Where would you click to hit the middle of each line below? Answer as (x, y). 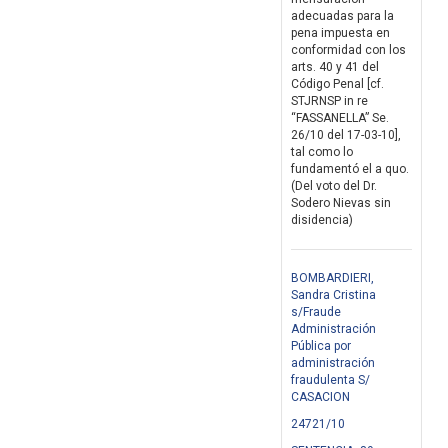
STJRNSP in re (329, 101)
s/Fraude (316, 312)
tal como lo (322, 152)
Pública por (321, 346)
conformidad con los (348, 50)
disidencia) (322, 220)
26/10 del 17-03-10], (346, 135)
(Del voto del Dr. (334, 186)
